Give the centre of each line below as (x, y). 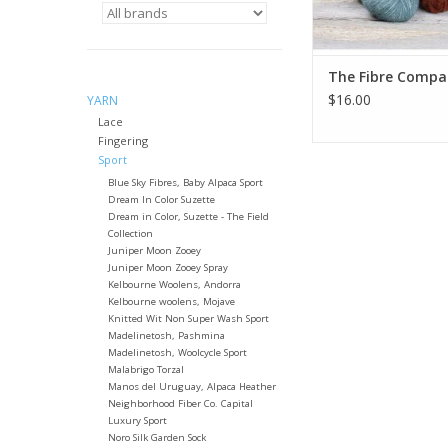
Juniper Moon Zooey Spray (167, 268)
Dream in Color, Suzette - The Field (188, 217)
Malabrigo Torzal (145, 370)
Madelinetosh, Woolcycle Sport (177, 353)
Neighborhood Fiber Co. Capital (180, 404)
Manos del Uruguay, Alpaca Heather (191, 387)
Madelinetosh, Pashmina (166, 336)
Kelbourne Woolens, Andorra (174, 285)
